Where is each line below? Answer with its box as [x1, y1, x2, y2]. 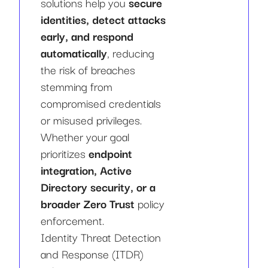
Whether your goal [41, 127, 129, 145]
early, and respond [41, 26, 133, 45]
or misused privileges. [41, 110, 142, 129]
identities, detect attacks [41, 10, 166, 28]
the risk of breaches [41, 60, 135, 78]
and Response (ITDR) [41, 244, 144, 263]
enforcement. [41, 211, 104, 229]
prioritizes [41, 144, 89, 162]
